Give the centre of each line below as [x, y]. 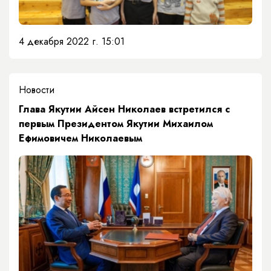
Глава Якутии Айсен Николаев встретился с [124, 109]
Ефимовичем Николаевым [80, 138]
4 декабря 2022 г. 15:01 [72, 41]
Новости [37, 90]
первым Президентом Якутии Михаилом [116, 123]
